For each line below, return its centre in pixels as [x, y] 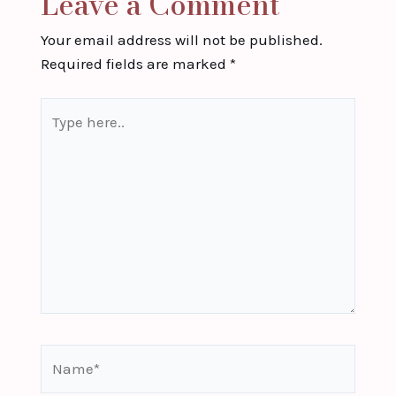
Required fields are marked [135, 63]
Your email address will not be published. [181, 39]
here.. [58, 133]
